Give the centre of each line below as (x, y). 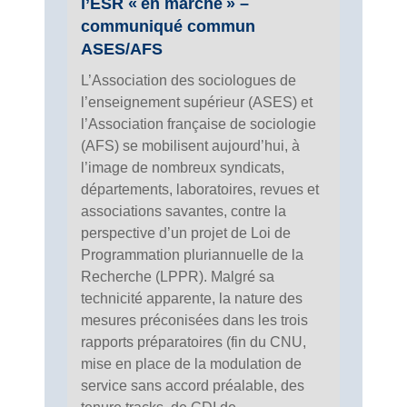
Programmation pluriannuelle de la (192, 254)
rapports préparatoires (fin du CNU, (194, 342)
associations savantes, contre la (184, 211)
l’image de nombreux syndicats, (183, 167)
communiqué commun (168, 26)
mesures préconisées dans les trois (194, 320)
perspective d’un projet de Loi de (186, 233)
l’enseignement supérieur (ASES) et (197, 102)
